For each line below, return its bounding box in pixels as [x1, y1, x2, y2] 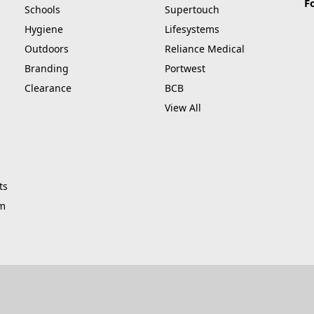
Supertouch [164, 3, 219, 17]
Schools [25, 3, 60, 17]
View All [164, 101, 201, 115]
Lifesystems [164, 22, 219, 36]
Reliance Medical [164, 42, 245, 56]
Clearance [25, 81, 71, 95]
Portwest [164, 62, 205, 76]
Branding [25, 62, 69, 76]
